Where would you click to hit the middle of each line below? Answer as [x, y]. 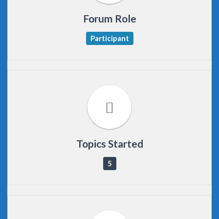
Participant [109, 38]
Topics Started [109, 143]
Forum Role [109, 18]
